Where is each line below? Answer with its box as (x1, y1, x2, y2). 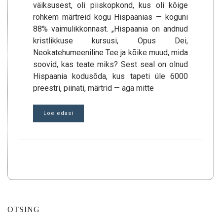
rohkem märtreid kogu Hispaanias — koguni (33, 12, 188, 22)
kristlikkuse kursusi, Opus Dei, (33, 36, 188, 45)
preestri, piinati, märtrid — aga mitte (33, 83, 154, 93)
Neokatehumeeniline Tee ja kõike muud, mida (33, 48, 188, 57)
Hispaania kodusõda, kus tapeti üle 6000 (33, 72, 188, 81)
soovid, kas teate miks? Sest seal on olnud (33, 60, 188, 69)
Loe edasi (43, 110, 74, 116)
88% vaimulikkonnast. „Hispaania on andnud (33, 24, 188, 34)
